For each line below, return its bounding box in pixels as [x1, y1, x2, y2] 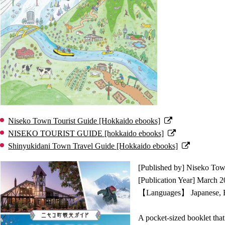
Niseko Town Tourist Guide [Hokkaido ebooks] [8, 116, 161, 125]
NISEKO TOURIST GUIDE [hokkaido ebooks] [8, 129, 164, 138]
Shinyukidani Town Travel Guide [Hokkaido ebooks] [8, 141, 178, 150]
